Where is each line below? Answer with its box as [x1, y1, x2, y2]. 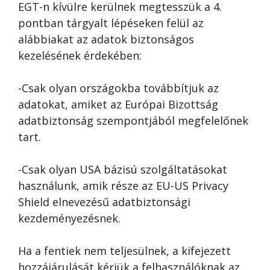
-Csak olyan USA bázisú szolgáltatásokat [18, 162, 227, 177]
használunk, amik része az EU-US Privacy [18, 178, 228, 193]
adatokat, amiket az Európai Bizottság [18, 97, 218, 111]
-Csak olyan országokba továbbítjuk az [18, 81, 219, 95]
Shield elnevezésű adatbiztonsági [18, 195, 190, 209]
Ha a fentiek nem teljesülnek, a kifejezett [18, 243, 231, 258]
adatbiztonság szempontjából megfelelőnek [18, 113, 248, 128]
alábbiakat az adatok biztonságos [18, 32, 194, 46]
